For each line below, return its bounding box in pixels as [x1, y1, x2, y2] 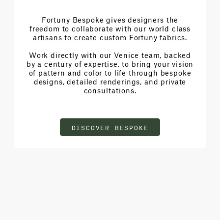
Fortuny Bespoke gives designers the [41, 15, 179, 24]
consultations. [83, 85, 137, 95]
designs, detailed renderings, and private [33, 77, 187, 86]
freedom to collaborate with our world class [29, 24, 191, 33]
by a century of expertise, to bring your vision [26, 59, 194, 68]
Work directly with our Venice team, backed [28, 50, 192, 59]
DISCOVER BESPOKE [71, 122, 149, 132]
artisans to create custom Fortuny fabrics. [32, 32, 188, 42]
